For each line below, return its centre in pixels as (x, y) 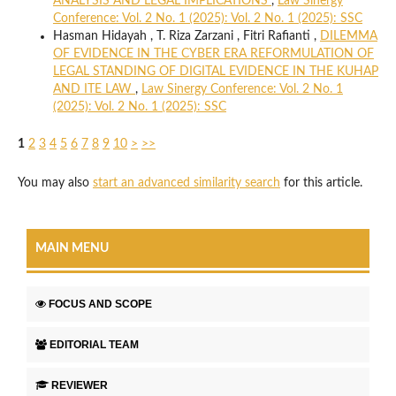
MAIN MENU (72, 248)
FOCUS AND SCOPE (100, 304)
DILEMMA (348, 36)
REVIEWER (80, 385)
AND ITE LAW (94, 89)
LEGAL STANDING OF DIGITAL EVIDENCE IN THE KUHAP (215, 71)
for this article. (321, 183)
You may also (55, 183)
